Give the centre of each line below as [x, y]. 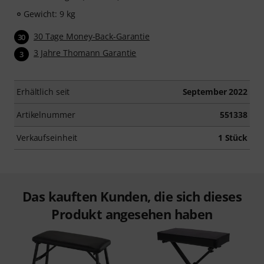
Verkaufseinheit [47, 137]
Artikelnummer [46, 114]
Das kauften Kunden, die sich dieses [132, 196]
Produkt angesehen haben [132, 214]
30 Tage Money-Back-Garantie [92, 36]
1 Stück [232, 137]
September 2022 [215, 91]
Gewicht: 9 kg [49, 14]
